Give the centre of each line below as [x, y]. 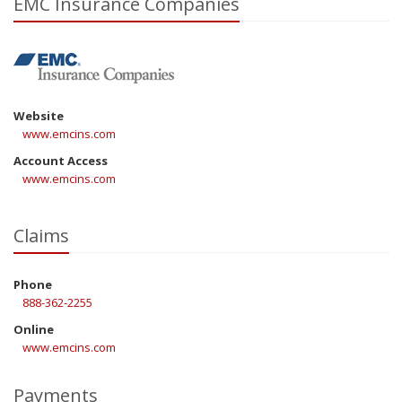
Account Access [61, 161]
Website [39, 116]
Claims [41, 236]
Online [34, 329]
